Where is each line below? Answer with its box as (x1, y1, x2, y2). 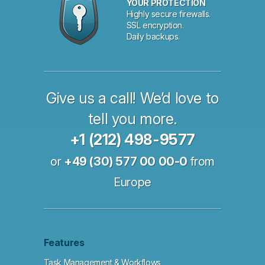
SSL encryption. (126, 20, 184, 31)
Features (43, 237, 85, 249)
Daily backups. (126, 31, 180, 42)
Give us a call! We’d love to (46, 89, 219, 108)
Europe (114, 175, 151, 190)
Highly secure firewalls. (126, 9, 211, 20)
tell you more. (88, 110, 177, 128)
